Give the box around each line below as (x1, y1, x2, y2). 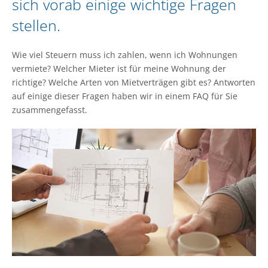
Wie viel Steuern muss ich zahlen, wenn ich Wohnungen (12, 48, 237, 60)
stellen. (12, 14, 60, 35)
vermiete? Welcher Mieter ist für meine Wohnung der (12, 62, 226, 74)
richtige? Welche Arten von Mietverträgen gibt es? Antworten (12, 76, 255, 88)
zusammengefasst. (12, 103, 87, 115)
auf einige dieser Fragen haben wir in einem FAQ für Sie (12, 90, 237, 102)
